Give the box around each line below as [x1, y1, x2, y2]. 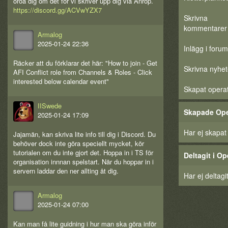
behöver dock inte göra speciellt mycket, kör [13, 138, 144, 149]
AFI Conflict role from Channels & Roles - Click [13, 67, 152, 77]
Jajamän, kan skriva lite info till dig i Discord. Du [13, 129, 156, 139]
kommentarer [184, 23, 227, 33]
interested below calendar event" [13, 76, 109, 87]
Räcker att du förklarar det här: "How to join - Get [13, 58, 157, 68]
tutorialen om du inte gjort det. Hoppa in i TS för [13, 148, 153, 158]
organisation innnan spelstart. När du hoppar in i [13, 157, 154, 167]
